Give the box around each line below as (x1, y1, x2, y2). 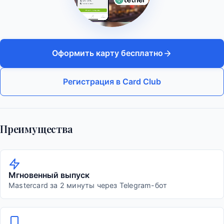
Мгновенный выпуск (8, 170, 89, 180)
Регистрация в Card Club (63, 76, 161, 87)
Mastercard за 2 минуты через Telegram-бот (8, 181, 167, 190)
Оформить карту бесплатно (52, 48, 163, 58)
